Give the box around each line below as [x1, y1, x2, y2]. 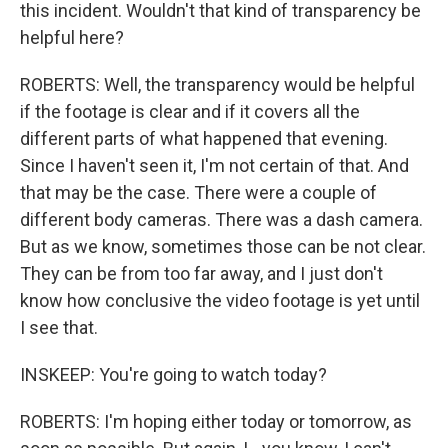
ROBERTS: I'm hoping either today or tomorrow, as [20, 411, 412, 432]
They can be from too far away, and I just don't [20, 263, 383, 284]
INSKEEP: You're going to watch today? [20, 364, 327, 385]
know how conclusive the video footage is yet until [20, 290, 420, 311]
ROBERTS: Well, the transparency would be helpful [20, 74, 415, 95]
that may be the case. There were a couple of [20, 182, 377, 203]
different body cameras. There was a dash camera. [20, 209, 423, 230]
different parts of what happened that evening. [20, 128, 388, 149]
